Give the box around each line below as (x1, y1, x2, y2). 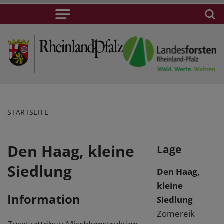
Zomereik (156, 207, 195, 219)
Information (7, 190, 80, 207)
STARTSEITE (7, 107, 49, 117)
